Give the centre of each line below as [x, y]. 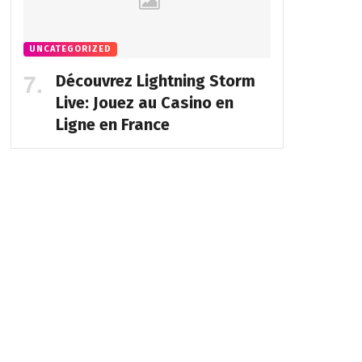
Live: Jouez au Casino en [144, 103]
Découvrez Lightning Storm [155, 81]
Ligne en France [112, 125]
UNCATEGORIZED [70, 49]
